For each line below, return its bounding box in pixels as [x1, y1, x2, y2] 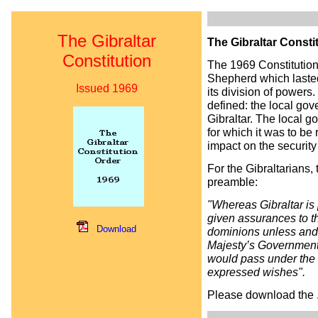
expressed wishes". [207, 265, 305, 278]
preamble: [207, 175, 258, 188]
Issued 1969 [75, 82, 138, 94]
